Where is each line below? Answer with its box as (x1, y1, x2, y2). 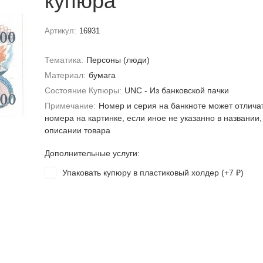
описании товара (44, 126, 110, 135)
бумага (89, 70, 116, 80)
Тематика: (44, 55, 83, 65)
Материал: (44, 70, 86, 80)
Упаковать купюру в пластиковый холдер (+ (62, 168, 229, 177)
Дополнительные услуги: (44, 149, 140, 158)
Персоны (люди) (86, 55, 150, 65)
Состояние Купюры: (44, 86, 122, 95)
